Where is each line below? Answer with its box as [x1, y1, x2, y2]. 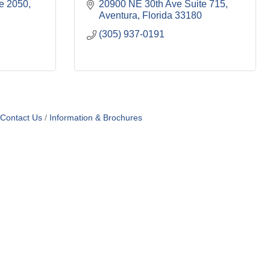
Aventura [99, 10, 137, 20]
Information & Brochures [49, 113, 142, 122]
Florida [142, 10, 172, 20]
